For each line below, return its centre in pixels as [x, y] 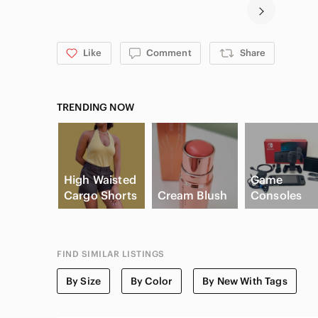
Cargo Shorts [100, 196]
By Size [84, 281]
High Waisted [100, 180]
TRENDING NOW [95, 107]
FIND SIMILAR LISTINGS [111, 254]
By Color [152, 281]
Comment [169, 53]
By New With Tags [245, 281]
